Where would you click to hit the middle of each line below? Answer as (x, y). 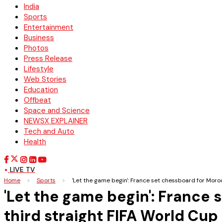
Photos (36, 48)
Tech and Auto (49, 131)
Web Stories (45, 79)
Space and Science (57, 111)
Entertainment (49, 27)
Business (39, 38)
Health (35, 142)
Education (41, 90)
